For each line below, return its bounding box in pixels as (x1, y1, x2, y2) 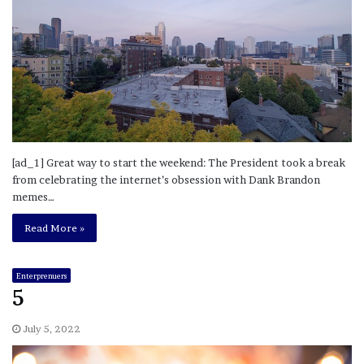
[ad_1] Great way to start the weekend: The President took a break (12, 155, 345, 169)
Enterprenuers (16, 271, 67, 280)
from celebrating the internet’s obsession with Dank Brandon (12, 172, 320, 186)
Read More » (24, 221, 84, 234)
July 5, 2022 (23, 322, 80, 335)
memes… (12, 189, 54, 203)
